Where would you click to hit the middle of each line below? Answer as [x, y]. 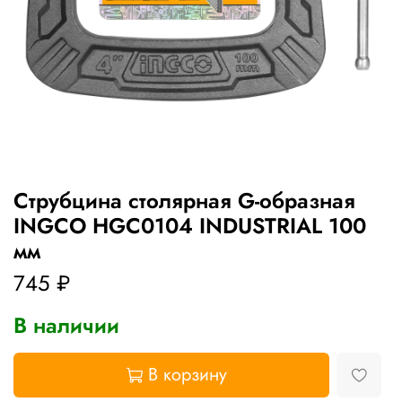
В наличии [66, 326]
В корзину [187, 375]
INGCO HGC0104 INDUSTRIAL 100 [190, 226]
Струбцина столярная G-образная [184, 201]
